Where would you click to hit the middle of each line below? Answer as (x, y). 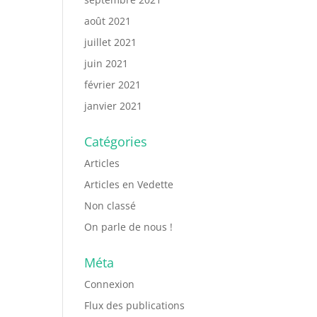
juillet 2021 (111, 42)
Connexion (110, 284)
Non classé (110, 206)
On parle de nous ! (129, 227)
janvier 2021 (114, 106)
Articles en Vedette (129, 184)
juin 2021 (106, 63)
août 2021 (108, 21)
